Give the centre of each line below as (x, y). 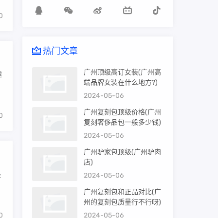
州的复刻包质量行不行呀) (122, 202)
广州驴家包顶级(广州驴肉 (122, 152)
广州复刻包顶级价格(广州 (122, 112)
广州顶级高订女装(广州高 (122, 72)
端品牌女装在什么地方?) (121, 82)
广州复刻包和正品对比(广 (122, 192)
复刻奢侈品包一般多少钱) (122, 122)
